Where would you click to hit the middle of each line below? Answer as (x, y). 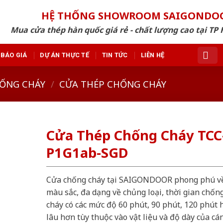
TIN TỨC (115, 55)
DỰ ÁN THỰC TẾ (64, 55)
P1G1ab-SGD (87, 153)
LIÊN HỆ (153, 55)
